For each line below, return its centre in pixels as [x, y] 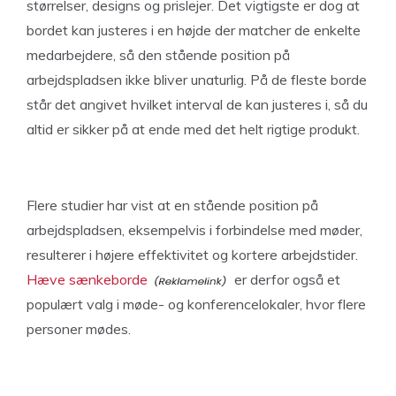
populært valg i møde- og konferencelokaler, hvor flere [196, 304]
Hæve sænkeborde [87, 279]
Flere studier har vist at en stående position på [172, 205]
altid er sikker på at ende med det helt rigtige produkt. [193, 129]
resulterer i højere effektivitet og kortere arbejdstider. [192, 255]
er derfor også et [286, 279]
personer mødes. [79, 329]
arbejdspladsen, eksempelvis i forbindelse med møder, [194, 230]
